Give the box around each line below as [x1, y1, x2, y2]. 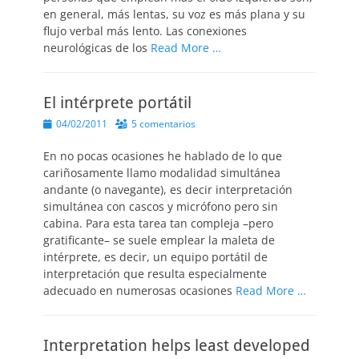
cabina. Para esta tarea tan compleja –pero [43, 216, 273, 231]
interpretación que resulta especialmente [43, 266, 267, 281]
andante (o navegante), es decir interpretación [43, 182, 292, 197]
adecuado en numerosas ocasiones [43, 283, 236, 298]
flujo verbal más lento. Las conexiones [43, 23, 247, 38]
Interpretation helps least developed [43, 336, 310, 355]
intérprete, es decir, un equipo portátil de [43, 249, 268, 264]
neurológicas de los [43, 40, 151, 55]
